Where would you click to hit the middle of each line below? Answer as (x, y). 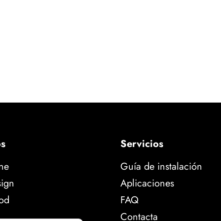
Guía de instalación (161, 167)
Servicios (142, 144)
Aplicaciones (147, 184)
